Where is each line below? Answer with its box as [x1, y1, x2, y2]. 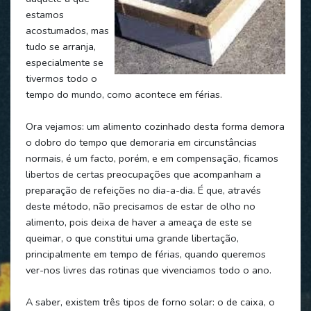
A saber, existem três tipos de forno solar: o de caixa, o [25, 294, 275, 309]
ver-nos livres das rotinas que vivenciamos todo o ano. [25, 262, 271, 277]
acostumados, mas [25, 23, 109, 37]
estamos [25, 7, 64, 22]
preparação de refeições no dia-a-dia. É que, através [25, 183, 261, 197]
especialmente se [25, 55, 103, 69]
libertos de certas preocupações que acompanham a [25, 167, 261, 181]
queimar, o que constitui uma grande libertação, [25, 230, 239, 245]
